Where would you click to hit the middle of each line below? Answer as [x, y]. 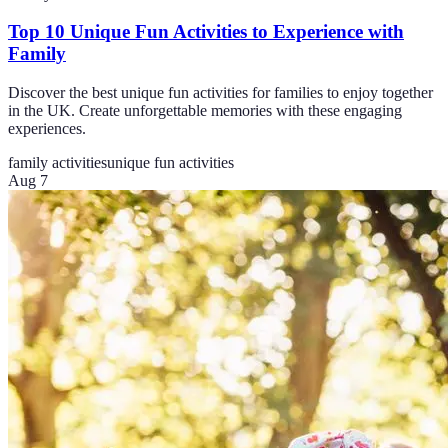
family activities [57, 163]
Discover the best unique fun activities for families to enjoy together [220, 93]
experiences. [47, 129]
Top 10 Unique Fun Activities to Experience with [206, 32]
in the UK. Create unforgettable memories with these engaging [205, 111]
